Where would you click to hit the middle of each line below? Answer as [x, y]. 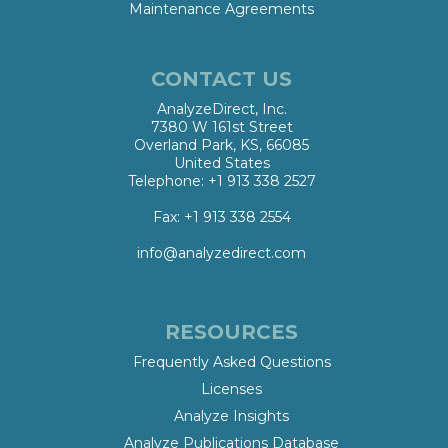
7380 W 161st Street [221, 127]
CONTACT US [221, 79]
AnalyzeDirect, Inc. [221, 109]
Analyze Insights [231, 416]
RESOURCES [231, 332]
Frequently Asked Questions [231, 362]
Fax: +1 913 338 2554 [221, 217]
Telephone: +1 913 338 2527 [221, 181]
